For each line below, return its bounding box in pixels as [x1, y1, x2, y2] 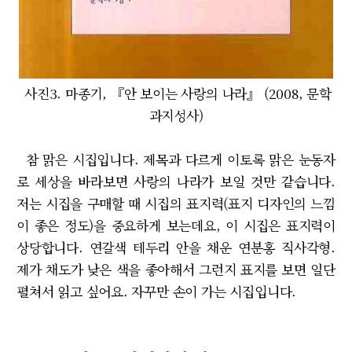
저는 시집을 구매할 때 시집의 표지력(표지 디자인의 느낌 [16, 193, 335, 214]
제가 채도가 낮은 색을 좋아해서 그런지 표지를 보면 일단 [16, 259, 335, 280]
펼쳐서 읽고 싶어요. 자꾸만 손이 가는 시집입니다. [16, 281, 300, 302]
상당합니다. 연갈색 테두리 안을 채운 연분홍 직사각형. [16, 237, 335, 258]
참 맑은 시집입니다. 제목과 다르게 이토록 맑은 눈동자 [16, 149, 335, 170]
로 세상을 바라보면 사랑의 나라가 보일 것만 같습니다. [16, 171, 335, 192]
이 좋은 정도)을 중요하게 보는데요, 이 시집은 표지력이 [16, 215, 335, 236]
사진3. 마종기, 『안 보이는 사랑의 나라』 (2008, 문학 [20, 83, 332, 104]
